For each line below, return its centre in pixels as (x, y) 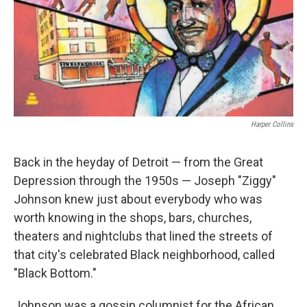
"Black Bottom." (55, 273)
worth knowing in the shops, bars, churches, (133, 217)
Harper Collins (272, 124)
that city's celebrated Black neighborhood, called (144, 254)
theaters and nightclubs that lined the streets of (143, 236)
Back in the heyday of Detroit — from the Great (138, 162)
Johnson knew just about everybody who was (138, 199)
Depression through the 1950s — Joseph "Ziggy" (145, 180)
